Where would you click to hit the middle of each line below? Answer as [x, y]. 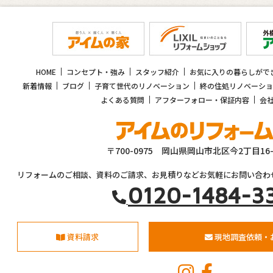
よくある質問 [122, 100]
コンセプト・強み [96, 72]
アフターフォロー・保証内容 [202, 100]
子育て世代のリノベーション [142, 86]
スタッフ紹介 [157, 72]
